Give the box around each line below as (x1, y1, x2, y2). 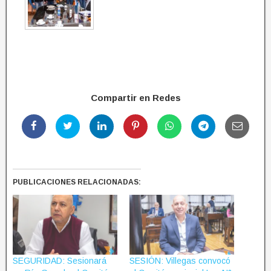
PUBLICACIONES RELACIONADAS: (13, 177, 141, 186)
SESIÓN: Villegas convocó (129, 255, 230, 266)
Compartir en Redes (90, 92, 181, 103)
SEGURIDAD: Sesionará (13, 255, 106, 266)
